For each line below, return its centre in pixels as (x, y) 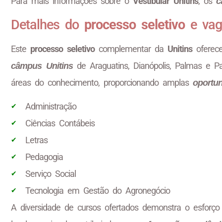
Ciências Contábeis (60, 123)
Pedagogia (44, 157)
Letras (36, 140)
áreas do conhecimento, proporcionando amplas (102, 82)
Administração (51, 107)
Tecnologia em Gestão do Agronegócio (97, 191)
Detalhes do (48, 25)
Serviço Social (50, 174)
